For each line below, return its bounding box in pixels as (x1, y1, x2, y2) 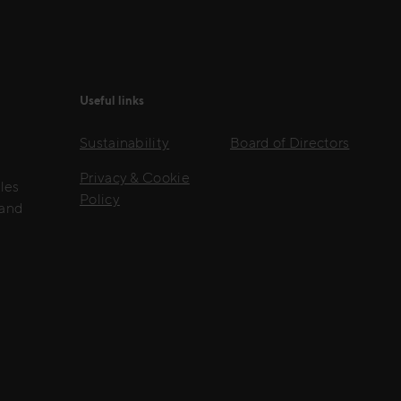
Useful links (80, 93, 144, 107)
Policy (80, 191, 120, 209)
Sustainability (80, 134, 170, 152)
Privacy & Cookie (80, 169, 190, 187)
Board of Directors (229, 134, 350, 152)
